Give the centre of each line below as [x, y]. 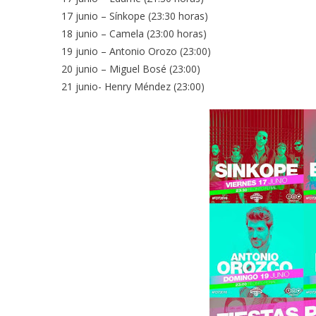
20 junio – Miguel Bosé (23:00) [131, 69]
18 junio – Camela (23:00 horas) [134, 34]
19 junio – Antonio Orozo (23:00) [136, 51]
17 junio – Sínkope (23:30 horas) [135, 16]
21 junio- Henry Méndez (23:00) [133, 86]
